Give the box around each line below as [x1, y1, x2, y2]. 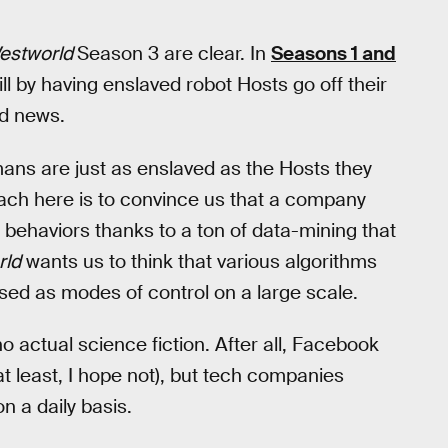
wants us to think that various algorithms [21, 248, 377, 274]
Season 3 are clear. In [77, 41, 271, 67]
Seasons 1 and [271, 41, 396, 67]
